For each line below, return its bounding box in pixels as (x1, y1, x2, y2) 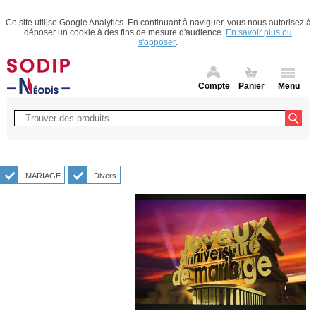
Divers (94, 171, 116, 180)
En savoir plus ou (226, 28, 292, 37)
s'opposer (138, 37, 176, 47)
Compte (197, 81, 230, 91)
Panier (238, 81, 265, 91)
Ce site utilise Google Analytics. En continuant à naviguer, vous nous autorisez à (5, 18, 311, 28)
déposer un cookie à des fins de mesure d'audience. (24, 28, 226, 37)
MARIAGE (25, 171, 61, 180)
